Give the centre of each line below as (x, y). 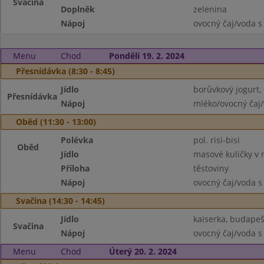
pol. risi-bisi (216, 140)
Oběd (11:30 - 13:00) (56, 122)
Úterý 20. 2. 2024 (143, 251)
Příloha (75, 168)
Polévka (77, 140)
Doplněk (78, 9)
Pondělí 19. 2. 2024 (146, 56)
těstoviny (211, 168)
